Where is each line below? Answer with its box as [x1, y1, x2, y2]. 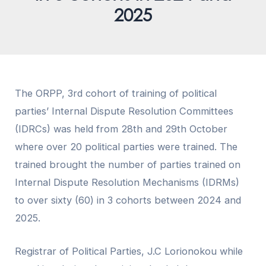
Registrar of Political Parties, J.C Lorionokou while [15, 245, 243, 257]
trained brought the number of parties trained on [15, 158, 241, 170]
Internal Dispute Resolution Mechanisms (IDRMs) [15, 176, 240, 188]
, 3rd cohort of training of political [62, 87, 217, 99]
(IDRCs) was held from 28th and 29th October [15, 122, 228, 135]
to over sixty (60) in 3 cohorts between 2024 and [15, 194, 242, 206]
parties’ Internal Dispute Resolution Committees [15, 104, 234, 117]
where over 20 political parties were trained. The [15, 140, 238, 153]
